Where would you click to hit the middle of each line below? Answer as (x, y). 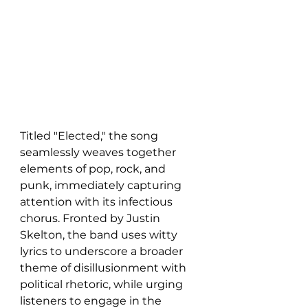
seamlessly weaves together (99, 152)
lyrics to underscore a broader (103, 251)
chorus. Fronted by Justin (91, 218)
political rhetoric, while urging (103, 284)
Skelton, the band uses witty (100, 234)
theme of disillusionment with (104, 267)
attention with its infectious (98, 201)
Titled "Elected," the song (90, 135)
